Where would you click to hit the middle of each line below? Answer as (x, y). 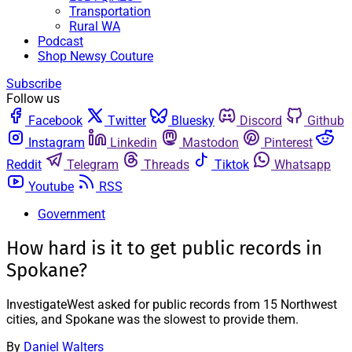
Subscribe (34, 84)
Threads (167, 165)
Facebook (55, 121)
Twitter (127, 121)
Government (71, 214)
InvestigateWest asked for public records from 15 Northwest (172, 304)
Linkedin (134, 143)
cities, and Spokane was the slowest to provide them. (152, 319)
